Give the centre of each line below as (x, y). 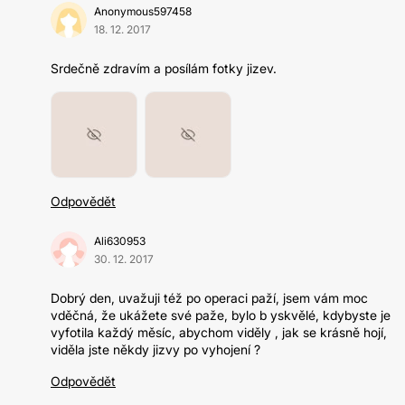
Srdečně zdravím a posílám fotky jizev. (164, 68)
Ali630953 (120, 241)
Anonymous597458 (143, 11)
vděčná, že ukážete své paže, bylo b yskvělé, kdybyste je (221, 315)
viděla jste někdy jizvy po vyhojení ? (155, 349)
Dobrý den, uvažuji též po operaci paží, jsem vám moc (209, 298)
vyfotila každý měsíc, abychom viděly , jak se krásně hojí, (219, 332)
